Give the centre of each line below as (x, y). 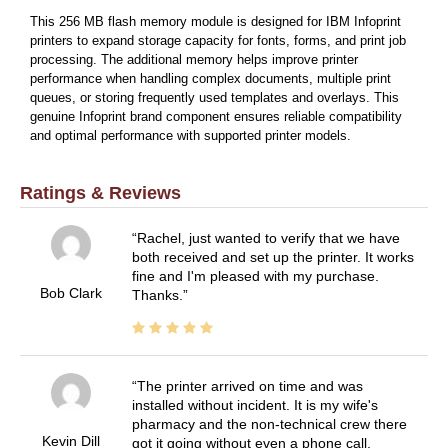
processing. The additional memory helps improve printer (194, 60)
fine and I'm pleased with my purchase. (255, 276)
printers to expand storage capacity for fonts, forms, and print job (218, 41)
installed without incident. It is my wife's (254, 405)
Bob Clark (70, 293)
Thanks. (157, 295)
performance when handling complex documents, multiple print (210, 79)
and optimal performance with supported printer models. (190, 136)
